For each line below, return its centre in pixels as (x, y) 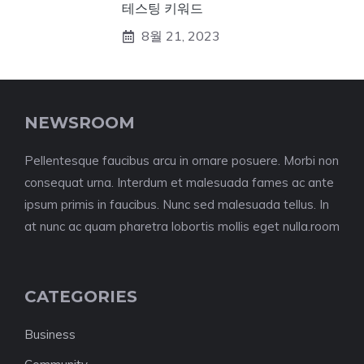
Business (50, 334)
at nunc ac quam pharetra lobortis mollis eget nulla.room (182, 226)
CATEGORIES (81, 297)
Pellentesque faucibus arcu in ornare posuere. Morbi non (182, 160)
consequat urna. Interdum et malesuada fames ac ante (179, 182)
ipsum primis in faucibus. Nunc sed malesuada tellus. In (177, 204)
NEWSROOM (80, 123)
